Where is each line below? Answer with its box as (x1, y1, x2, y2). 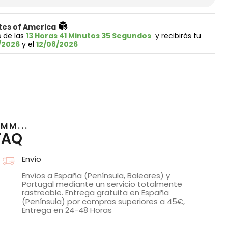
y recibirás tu (151, 31, 204, 41)
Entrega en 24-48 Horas (22, 204, 112, 215)
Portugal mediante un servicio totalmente (22, 178, 183, 189)
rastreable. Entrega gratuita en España (22, 187, 169, 198)
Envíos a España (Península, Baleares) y (22, 169, 170, 181)
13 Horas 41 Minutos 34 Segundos (25, 31, 152, 41)
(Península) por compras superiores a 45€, (22, 195, 185, 207)
